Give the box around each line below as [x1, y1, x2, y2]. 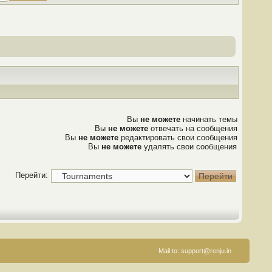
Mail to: [158, 247, 181, 254]
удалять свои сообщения [141, 142, 237, 151]
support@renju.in [181, 247, 231, 254]
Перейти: [15, 171, 48, 180]
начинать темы [180, 115, 237, 124]
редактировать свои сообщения [118, 133, 237, 142]
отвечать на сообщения [148, 124, 237, 133]
